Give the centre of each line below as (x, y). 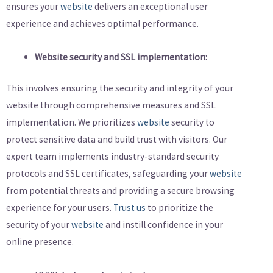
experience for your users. (60, 208)
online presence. (40, 242)
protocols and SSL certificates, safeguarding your (108, 174)
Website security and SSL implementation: (121, 57)
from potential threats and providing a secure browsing (120, 191)
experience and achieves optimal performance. (102, 23)
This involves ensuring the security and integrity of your (120, 88)
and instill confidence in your (163, 225)
